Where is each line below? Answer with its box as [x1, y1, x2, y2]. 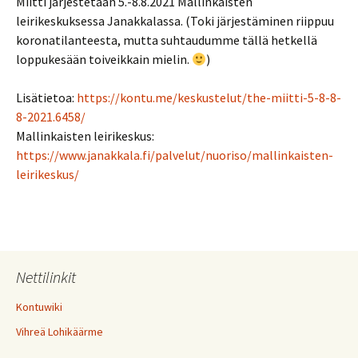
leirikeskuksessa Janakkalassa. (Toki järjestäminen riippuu [16, 13, 334, 29]
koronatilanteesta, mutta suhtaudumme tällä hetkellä [16, 32, 317, 48]
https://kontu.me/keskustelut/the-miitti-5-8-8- [77, 89, 341, 105]
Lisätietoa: [16, 89, 77, 105]
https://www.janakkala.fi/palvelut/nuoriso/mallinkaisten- [16, 147, 333, 163]
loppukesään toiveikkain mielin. [16, 51, 192, 67]
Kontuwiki [16, 300, 62, 314]
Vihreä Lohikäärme [16, 324, 103, 339]
